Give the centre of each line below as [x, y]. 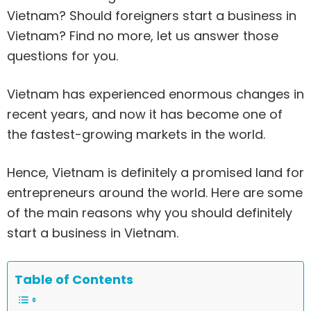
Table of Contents [74, 279]
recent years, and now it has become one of [145, 115]
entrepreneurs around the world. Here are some [155, 193]
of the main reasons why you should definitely [150, 213]
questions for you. [62, 56]
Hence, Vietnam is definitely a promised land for [155, 173]
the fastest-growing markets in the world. [138, 135]
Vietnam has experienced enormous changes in [155, 94]
